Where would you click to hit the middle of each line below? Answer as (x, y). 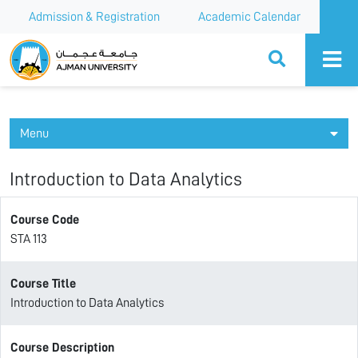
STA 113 (29, 239)
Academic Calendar (249, 17)
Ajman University (67, 47)
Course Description (62, 348)
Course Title (43, 284)
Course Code (45, 220)
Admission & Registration (94, 17)
